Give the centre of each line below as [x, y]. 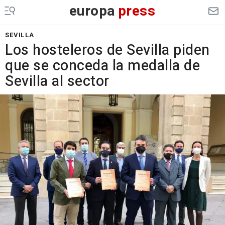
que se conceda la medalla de [102, 66]
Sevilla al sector [57, 81]
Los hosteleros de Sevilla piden [107, 50]
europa [92, 11]
